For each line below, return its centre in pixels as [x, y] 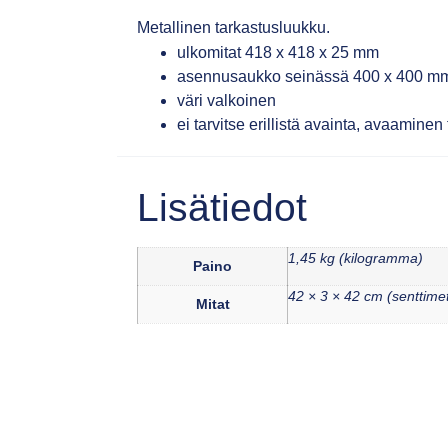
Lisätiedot [222, 208]
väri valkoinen [227, 101]
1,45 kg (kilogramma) [356, 258]
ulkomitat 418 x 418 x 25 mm [278, 53]
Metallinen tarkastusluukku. [234, 27]
